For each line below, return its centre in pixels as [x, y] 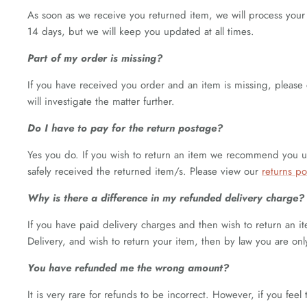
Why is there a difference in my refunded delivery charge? [166, 198]
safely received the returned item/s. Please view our [145, 171]
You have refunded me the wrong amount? [128, 268]
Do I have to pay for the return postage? [125, 128]
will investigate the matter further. [101, 101]
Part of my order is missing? [95, 58]
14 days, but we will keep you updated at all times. [141, 32]
